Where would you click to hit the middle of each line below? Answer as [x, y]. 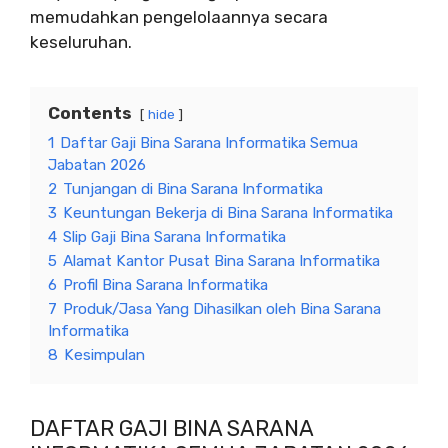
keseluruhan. [81, 42]
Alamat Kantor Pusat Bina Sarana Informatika [221, 261]
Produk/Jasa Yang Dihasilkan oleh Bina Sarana [222, 309]
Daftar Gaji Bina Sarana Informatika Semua [209, 143]
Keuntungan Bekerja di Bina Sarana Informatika [228, 213]
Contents [90, 113]
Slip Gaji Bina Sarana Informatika [174, 237]
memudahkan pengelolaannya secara [179, 17]
